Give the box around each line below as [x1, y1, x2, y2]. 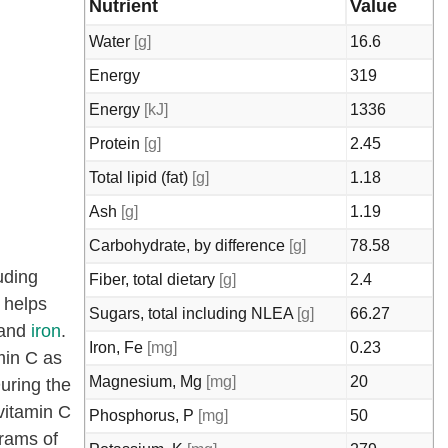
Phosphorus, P [89, 407, 198, 424]
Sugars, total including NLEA [89, 305, 297, 322]
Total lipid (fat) [89, 169, 192, 186]
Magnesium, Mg [89, 373, 206, 390]
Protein [89, 135, 144, 152]
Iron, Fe [89, 339, 147, 356]
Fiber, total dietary [89, 271, 219, 288]
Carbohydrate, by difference [89, 237, 289, 254]
